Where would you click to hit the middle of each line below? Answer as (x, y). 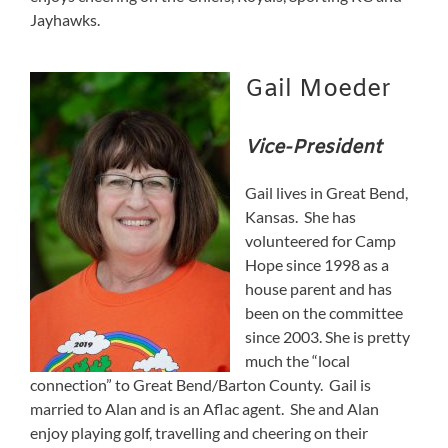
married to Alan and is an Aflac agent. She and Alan (204, 409)
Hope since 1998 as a (317, 265)
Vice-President (313, 148)
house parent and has (318, 289)
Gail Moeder (318, 89)
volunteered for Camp (320, 241)
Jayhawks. (65, 19)
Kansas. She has (300, 217)
